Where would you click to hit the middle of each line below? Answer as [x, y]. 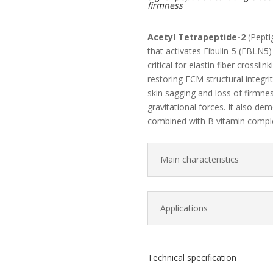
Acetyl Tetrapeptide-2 [196, 37]
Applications [184, 208]
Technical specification [192, 258]
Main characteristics [199, 159]
